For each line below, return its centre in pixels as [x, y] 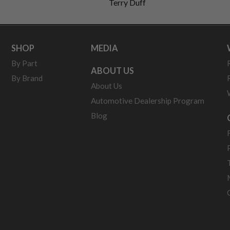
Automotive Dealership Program [148, 101]
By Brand [27, 78]
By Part [24, 63]
